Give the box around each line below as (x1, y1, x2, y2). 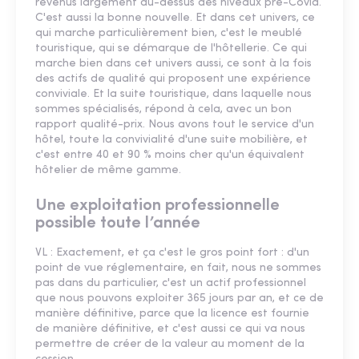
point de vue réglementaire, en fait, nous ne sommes (35, 261, 321, 274)
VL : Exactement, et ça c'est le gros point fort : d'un (35, 246, 309, 259)
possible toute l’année (35, 214, 200, 232)
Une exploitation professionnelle (35, 196, 280, 214)
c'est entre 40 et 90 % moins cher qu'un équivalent (35, 148, 305, 161)
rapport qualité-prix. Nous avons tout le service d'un (35, 118, 314, 131)
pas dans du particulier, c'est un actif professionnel (35, 276, 306, 289)
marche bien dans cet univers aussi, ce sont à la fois (35, 57, 312, 70)
